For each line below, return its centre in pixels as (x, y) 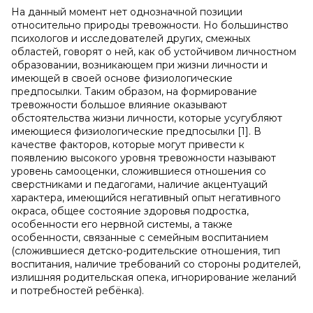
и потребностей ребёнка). (78, 291)
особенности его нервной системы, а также (122, 224)
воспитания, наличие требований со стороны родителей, (156, 264)
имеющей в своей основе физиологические (122, 78)
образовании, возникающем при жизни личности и (139, 65)
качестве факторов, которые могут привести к (128, 145)
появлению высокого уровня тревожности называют (144, 158)
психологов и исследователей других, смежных (131, 38)
